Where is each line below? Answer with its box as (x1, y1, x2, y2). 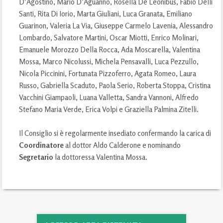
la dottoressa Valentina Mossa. (53, 152, 148, 162)
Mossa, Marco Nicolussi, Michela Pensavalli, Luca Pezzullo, (19, 57, 199, 66)
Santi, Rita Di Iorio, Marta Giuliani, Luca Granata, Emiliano (19, 9, 193, 18)
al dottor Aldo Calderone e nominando (64, 140, 181, 150)
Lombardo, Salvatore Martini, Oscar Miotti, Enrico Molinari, (19, 33, 199, 42)
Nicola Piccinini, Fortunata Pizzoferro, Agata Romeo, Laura (19, 69, 197, 78)
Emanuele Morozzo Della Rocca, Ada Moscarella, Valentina (19, 45, 201, 54)
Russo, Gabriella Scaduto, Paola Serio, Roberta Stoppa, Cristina (19, 81, 211, 90)
